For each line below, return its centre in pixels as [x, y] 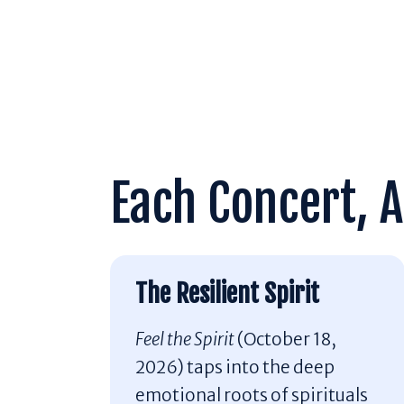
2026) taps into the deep [235, 367]
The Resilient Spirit [228, 293]
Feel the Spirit [187, 339]
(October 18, [287, 339]
